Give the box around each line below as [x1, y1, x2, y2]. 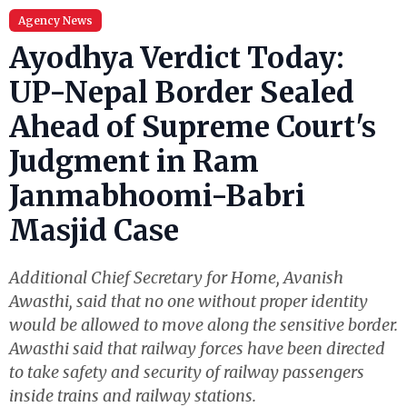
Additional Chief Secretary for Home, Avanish [9, 267, 343, 288]
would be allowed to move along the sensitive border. [9, 314, 398, 335]
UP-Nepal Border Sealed [9, 74, 354, 111]
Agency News [18, 14, 93, 27]
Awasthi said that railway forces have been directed [9, 338, 385, 359]
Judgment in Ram [9, 144, 259, 180]
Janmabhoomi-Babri [9, 178, 305, 214]
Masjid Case [9, 213, 179, 249]
